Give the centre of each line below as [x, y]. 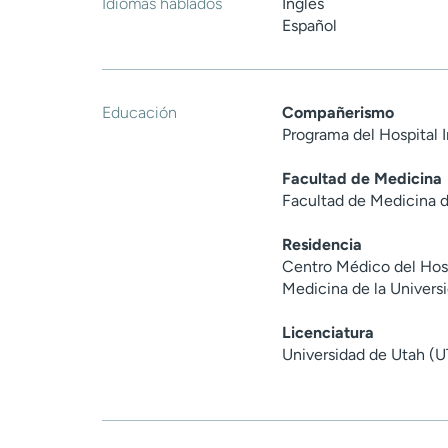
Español [309, 26]
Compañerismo [338, 113]
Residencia [322, 245]
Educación [139, 113]
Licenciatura [328, 333]
